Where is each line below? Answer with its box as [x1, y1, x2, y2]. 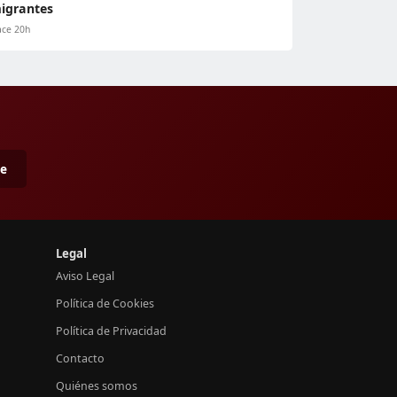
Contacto [56, 351, 105, 367]
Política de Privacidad [56, 323, 167, 339]
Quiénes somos [56, 378, 137, 394]
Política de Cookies [56, 296, 154, 312]
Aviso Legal [56, 269, 114, 284]
